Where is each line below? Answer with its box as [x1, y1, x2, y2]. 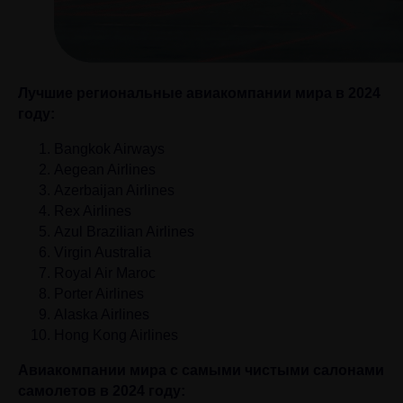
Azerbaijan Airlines [54, 183, 175, 198]
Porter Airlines [54, 286, 144, 301]
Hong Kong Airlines [54, 327, 178, 343]
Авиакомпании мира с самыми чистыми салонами [18, 363, 384, 378]
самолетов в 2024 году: [18, 383, 185, 399]
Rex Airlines [54, 203, 131, 219]
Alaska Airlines [54, 307, 149, 322]
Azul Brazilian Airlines [54, 224, 194, 239]
